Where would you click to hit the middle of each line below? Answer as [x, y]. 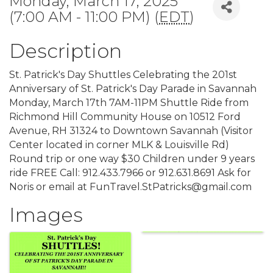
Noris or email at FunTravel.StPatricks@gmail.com [130, 187]
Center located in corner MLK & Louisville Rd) [119, 145]
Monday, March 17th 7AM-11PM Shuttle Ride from [129, 103]
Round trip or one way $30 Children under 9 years [132, 159]
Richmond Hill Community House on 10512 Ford [125, 117]
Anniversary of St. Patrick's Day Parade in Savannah [133, 89]
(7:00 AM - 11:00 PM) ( [84, 17]
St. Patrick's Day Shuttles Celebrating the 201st [123, 75]
